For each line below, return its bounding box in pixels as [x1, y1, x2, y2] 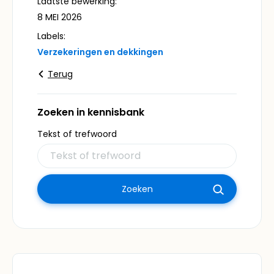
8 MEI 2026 [37, 10, 82, 23]
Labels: [37, 29, 65, 42]
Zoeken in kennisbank [37, 105, 144, 119]
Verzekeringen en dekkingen [37, 45, 163, 58]
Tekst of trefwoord [37, 127, 117, 140]
